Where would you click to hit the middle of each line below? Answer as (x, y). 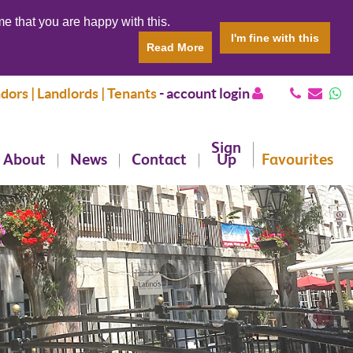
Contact (159, 159)
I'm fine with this (275, 38)
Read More (176, 47)
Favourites (297, 159)
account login (209, 93)
